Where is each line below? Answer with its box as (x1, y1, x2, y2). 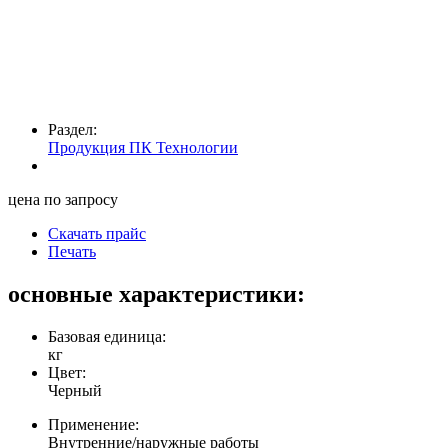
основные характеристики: (8, 280, 305, 307)
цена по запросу (8, 190, 118, 208)
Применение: (48, 415, 139, 433)
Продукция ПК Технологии (48, 138, 238, 156)
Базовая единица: (48, 327, 166, 345)
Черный (48, 381, 102, 399)
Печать (48, 242, 96, 260)
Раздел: (48, 120, 97, 138)
